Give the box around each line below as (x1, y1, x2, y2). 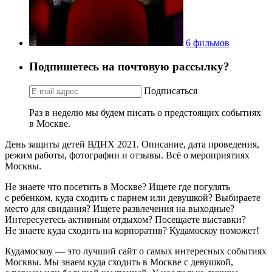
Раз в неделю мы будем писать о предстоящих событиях (29, 107, 261, 118)
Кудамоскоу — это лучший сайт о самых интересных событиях (5, 245, 267, 256)
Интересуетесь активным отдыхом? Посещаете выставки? (5, 214, 246, 225)
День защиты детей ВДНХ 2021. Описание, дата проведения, (5, 138, 259, 149)
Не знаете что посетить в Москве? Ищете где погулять (5, 181, 230, 192)
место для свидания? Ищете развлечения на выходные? (5, 203, 234, 214)
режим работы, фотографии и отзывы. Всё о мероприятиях (5, 149, 250, 160)
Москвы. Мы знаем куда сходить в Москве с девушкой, (5, 256, 233, 267)
